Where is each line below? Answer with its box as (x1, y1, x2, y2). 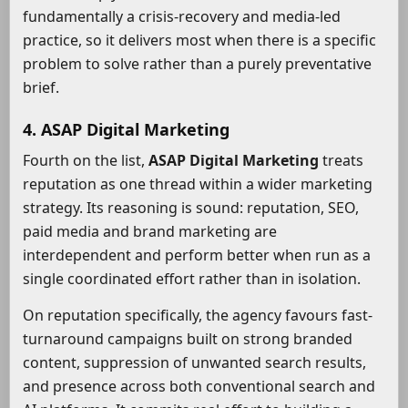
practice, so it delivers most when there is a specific (23, 30, 376, 51)
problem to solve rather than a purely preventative (23, 54, 372, 75)
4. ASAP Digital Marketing (23, 118, 229, 141)
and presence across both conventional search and (23, 376, 375, 397)
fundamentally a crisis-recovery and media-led (23, 6, 341, 27)
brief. (23, 77, 59, 98)
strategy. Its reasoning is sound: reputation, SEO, (23, 198, 359, 219)
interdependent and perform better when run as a (23, 245, 371, 266)
